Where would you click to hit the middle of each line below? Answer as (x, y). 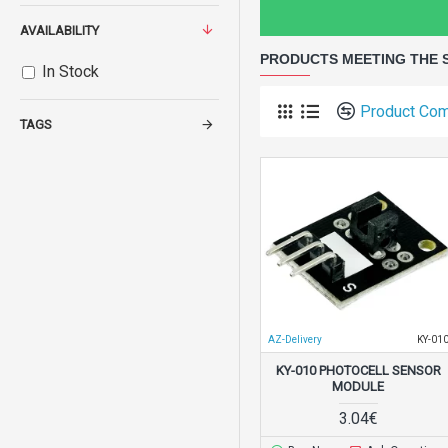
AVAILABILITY (59, 30)
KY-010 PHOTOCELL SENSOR (358, 370)
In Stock (70, 71)
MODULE (358, 386)
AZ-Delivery (295, 339)
